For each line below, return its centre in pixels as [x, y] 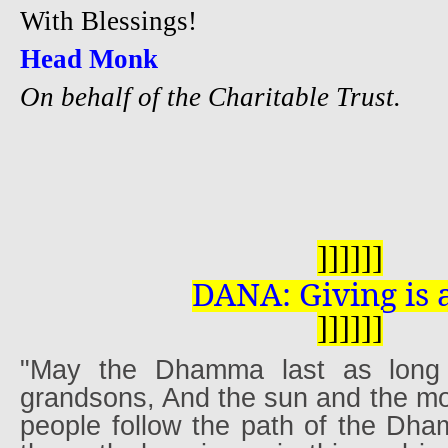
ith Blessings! [120, 20]
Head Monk [89, 58]
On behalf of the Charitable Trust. [210, 96]
